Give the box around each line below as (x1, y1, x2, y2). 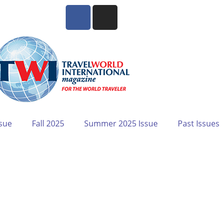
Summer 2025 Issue (84, 118, 158, 129)
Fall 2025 (31, 118, 64, 129)
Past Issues (177, 118, 220, 129)
